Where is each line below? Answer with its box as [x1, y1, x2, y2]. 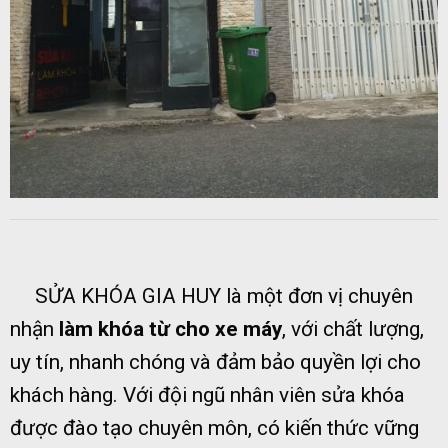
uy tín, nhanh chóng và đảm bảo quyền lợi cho [10, 350, 421, 375]
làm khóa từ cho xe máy [59, 317, 282, 342]
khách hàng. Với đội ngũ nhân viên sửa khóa [10, 383, 405, 408]
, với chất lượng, [282, 317, 424, 342]
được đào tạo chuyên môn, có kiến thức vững [10, 416, 419, 441]
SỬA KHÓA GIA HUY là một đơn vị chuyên [10, 284, 413, 309]
